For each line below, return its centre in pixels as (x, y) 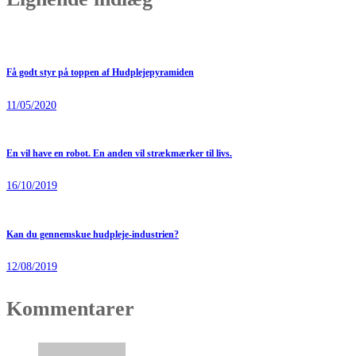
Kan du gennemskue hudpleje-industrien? (93, 234)
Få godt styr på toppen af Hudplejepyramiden (100, 73)
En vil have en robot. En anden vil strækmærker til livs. (119, 153)
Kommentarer (70, 309)
